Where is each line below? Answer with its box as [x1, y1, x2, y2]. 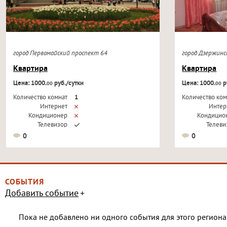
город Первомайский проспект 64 [13, 50, 110, 58]
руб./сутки [52, 80, 84, 88]
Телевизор [37, 121, 67, 129]
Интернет [40, 103, 67, 111]
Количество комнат [13, 94, 67, 102]
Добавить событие [5, 188, 79, 200]
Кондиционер [28, 112, 67, 120]
